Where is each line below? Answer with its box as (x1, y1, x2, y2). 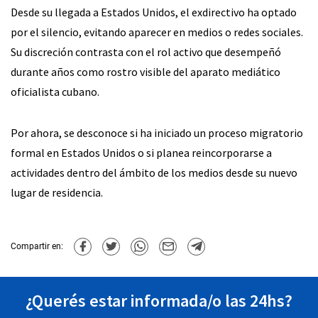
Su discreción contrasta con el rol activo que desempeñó (11, 44, 281, 59)
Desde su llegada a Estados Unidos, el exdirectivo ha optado (11, 4, 297, 19)
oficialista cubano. (11, 84, 99, 99)
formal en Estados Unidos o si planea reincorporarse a (11, 145, 272, 160)
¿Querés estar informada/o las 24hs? (26, 289, 292, 312)
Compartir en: (11, 241, 63, 252)
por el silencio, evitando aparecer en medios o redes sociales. (11, 24, 303, 39)
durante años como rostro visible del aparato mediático (11, 64, 280, 79)
